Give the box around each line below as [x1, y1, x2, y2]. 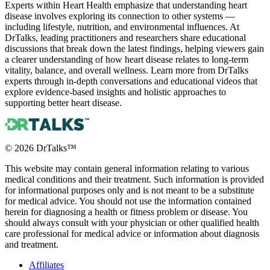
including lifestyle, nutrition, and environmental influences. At [5, 21, 239, 32]
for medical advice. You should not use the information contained [5, 195, 251, 206]
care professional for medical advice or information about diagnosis [5, 228, 259, 239]
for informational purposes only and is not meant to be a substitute [5, 184, 254, 195]
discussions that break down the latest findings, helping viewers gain [5, 43, 264, 54]
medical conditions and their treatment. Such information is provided [5, 174, 264, 184]
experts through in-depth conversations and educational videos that [5, 75, 257, 86]
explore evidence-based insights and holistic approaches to [5, 86, 226, 97]
